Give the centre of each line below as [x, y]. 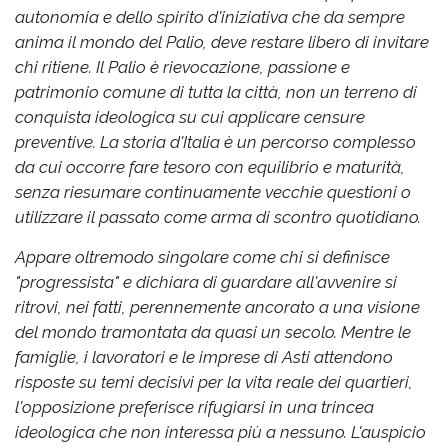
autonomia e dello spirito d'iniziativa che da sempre [210, 16]
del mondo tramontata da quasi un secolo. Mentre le [213, 331]
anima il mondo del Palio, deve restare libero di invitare [222, 41]
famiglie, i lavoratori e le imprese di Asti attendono [204, 356]
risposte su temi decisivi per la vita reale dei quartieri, [214, 381]
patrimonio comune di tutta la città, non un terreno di [216, 91]
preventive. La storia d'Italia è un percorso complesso [215, 141]
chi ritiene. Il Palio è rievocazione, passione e [182, 66]
